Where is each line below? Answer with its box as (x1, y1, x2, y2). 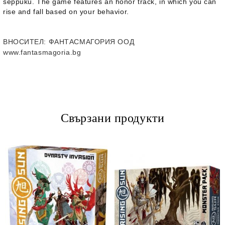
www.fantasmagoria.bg (3, 48, 81, 56)
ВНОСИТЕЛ (3, 38, 44, 46)
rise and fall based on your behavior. (3, 8, 129, 16)
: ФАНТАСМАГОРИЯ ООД (44, 38, 135, 46)
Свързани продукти (60, 111, 165, 125)
